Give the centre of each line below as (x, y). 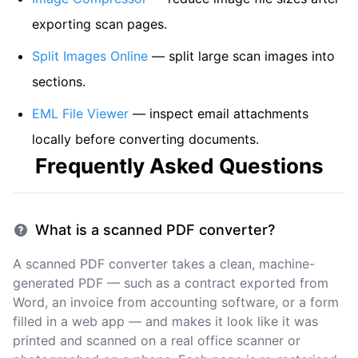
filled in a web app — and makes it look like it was (165, 321)
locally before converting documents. (145, 139)
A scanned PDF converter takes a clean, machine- (164, 264)
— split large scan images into (241, 56)
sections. (59, 82)
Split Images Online (90, 56)
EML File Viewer (80, 113)
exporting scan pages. (99, 24)
